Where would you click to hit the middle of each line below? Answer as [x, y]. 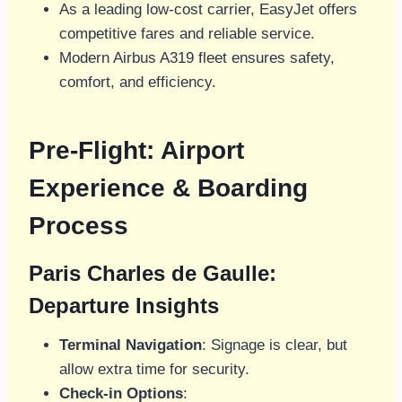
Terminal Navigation [131, 345]
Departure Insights [124, 306]
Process [79, 226]
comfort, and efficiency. [138, 83]
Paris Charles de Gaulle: [153, 274]
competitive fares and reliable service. [187, 34]
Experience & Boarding [168, 188]
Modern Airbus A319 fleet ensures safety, [197, 58]
